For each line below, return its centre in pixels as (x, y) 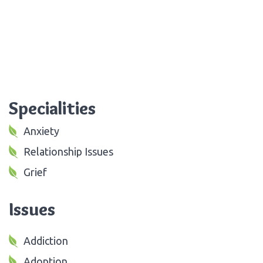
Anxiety (41, 131)
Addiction (46, 240)
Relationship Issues (68, 151)
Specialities (52, 108)
